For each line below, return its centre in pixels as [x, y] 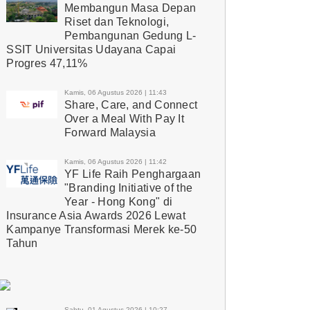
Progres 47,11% [47, 63]
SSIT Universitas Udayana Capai [91, 49]
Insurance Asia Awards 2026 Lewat [96, 215]
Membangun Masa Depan [130, 8]
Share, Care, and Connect [131, 104]
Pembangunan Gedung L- [130, 35]
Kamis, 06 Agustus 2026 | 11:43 [116, 92]
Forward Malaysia [110, 132]
